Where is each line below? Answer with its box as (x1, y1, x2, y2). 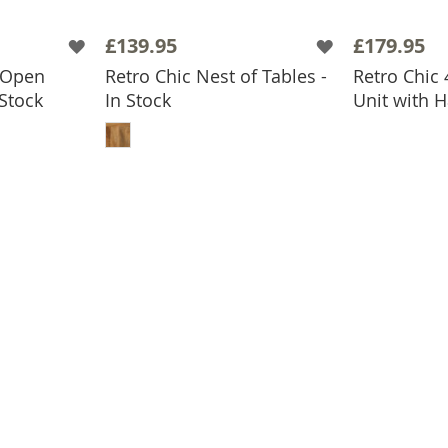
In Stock (105, 88, 171, 112)
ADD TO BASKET (156, 103, 313, 127)
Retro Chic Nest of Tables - (105, 64, 327, 88)
